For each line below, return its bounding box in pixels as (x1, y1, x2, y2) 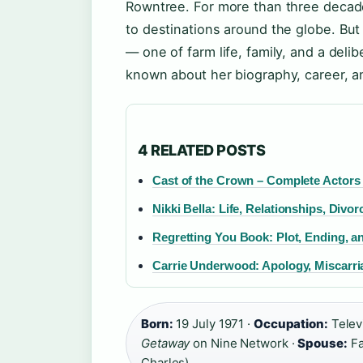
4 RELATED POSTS (138, 140, 266, 159)
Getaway (141, 335, 190, 351)
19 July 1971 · (173, 315, 254, 331)
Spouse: (297, 335, 348, 351)
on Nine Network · (190, 335, 298, 351)
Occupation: (253, 315, 328, 331)
